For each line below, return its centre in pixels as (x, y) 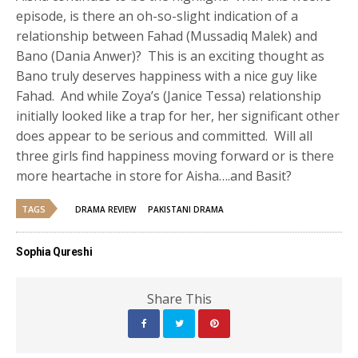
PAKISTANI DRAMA (186, 210)
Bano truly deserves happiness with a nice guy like (167, 76)
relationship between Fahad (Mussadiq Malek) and (167, 36)
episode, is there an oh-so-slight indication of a (157, 16)
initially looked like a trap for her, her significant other (178, 116)
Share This (179, 299)
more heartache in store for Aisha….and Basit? (154, 176)
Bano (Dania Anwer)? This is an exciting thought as (171, 56)
